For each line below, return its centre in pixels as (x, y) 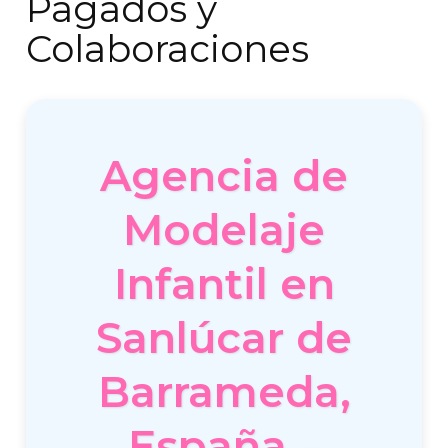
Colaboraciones (168, 48)
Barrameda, (224, 392)
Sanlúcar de (224, 338)
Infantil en (224, 284)
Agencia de (224, 176)
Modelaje (224, 230)
